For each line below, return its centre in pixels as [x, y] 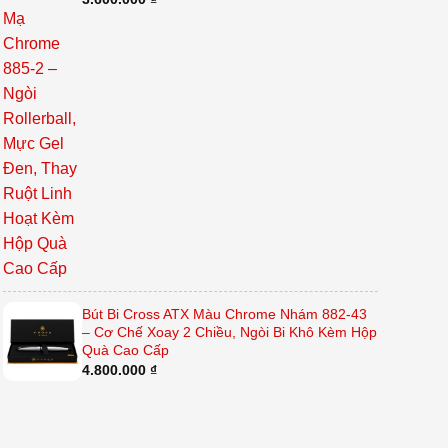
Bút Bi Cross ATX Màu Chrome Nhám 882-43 [224, 314]
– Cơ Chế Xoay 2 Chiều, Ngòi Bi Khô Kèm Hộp [229, 332]
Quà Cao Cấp [125, 350]
